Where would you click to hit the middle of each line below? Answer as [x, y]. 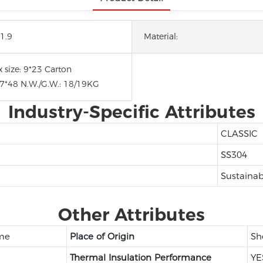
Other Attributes [131, 214]
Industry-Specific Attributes [131, 111]
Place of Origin [103, 236]
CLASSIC [239, 133]
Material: [161, 36]
